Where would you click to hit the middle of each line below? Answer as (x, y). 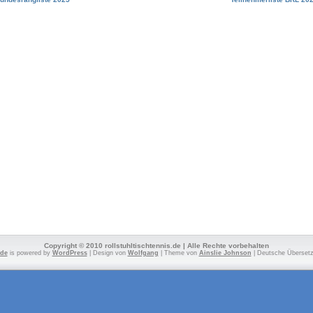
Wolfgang (143, 253)
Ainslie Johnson (225, 253)
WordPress (70, 253)
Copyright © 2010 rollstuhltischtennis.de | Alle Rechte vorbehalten (156, 246)
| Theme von (179, 253)
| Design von (107, 253)
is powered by (30, 253)
